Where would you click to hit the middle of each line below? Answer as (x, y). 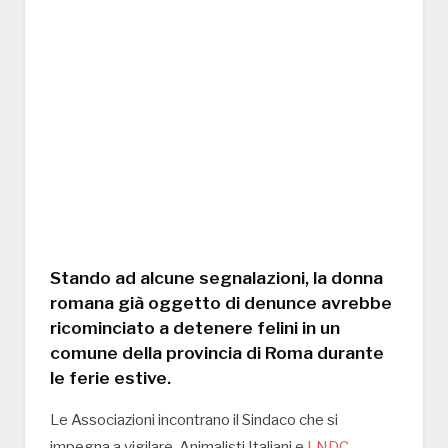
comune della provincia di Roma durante (217, 353)
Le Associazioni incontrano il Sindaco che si (194, 420)
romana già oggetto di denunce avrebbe (221, 303)
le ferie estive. (110, 378)
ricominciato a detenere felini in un (195, 328)
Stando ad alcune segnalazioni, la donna (216, 278)
